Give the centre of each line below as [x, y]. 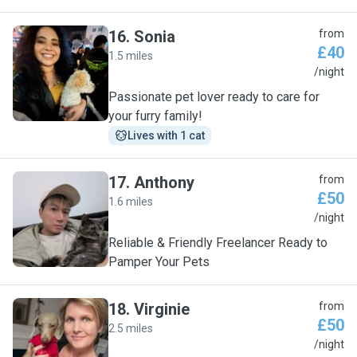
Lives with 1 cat [166, 135]
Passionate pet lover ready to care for [214, 97]
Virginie [162, 309]
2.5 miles [131, 328]
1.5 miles [131, 56]
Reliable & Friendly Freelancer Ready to [218, 243]
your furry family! [155, 116]
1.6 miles [131, 202]
